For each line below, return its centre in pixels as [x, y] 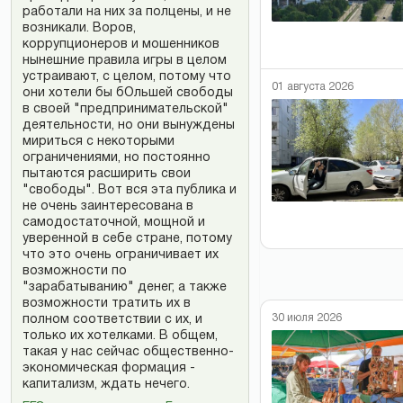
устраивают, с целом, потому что [127, 76]
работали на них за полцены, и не [127, 12]
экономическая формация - [109, 368]
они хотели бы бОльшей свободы [128, 93]
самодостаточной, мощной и [114, 222]
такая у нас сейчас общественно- [128, 352]
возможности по [75, 271]
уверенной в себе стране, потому [127, 238]
